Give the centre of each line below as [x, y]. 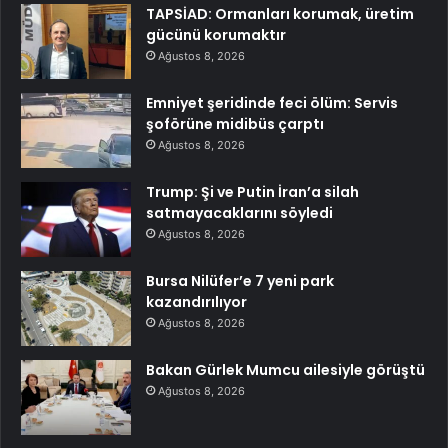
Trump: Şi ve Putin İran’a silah [252, 191]
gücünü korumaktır [216, 34]
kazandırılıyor [196, 301]
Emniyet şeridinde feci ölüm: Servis [272, 102]
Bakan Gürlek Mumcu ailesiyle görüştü [285, 369]
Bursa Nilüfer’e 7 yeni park [240, 280]
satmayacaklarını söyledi [239, 212]
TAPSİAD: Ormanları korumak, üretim [280, 13]
